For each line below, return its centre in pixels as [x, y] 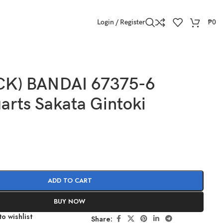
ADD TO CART [70, 180]
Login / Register [121, 22]
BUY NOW [70, 201]
